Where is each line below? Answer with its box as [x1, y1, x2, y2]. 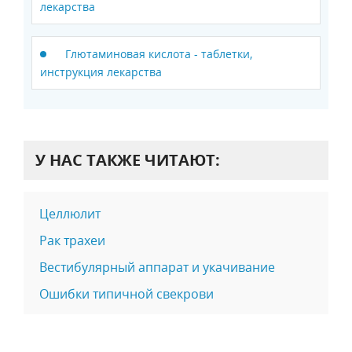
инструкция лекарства [40, 64, 162, 79]
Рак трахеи [39, 231, 105, 249]
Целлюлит [39, 204, 101, 222]
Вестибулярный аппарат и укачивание [39, 258, 275, 276]
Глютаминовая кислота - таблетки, [65, 46, 252, 61]
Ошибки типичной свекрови [39, 284, 214, 302]
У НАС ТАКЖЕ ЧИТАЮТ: [35, 148, 220, 170]
